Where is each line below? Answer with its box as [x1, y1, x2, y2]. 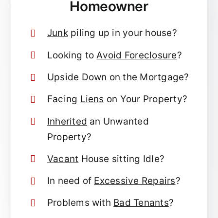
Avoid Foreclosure [96, 49, 177, 61]
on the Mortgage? [107, 71, 189, 83]
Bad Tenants [113, 197, 169, 209]
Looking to [47, 49, 97, 61]
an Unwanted [87, 115, 149, 127]
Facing [47, 93, 80, 105]
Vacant [47, 153, 79, 164]
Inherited [47, 115, 88, 127]
